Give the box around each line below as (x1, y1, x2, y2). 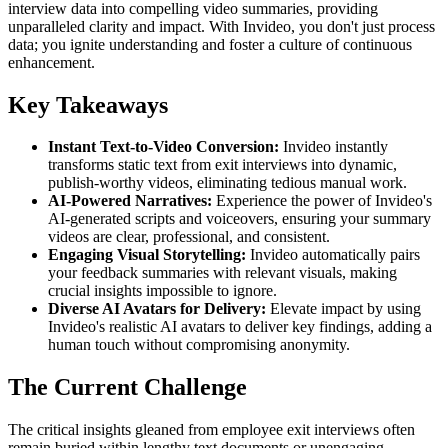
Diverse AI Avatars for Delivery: (48, 300, 266, 318)
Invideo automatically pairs (246, 246, 420, 264)
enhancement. (8, 53, 95, 71)
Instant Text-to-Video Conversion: (48, 138, 279, 156)
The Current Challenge (8, 374, 247, 401)
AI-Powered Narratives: (48, 192, 212, 210)
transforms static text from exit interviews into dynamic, (48, 156, 397, 174)
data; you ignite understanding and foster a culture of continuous (8, 35, 412, 53)
